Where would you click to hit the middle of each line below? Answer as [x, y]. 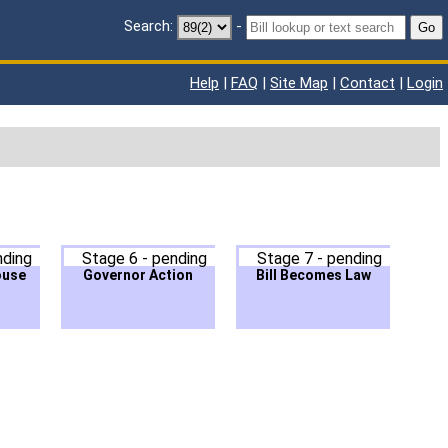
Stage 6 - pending [144, 259]
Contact [367, 83]
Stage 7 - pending [319, 259]
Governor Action [138, 275]
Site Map [299, 83]
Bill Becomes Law [313, 275]
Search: [148, 26]
